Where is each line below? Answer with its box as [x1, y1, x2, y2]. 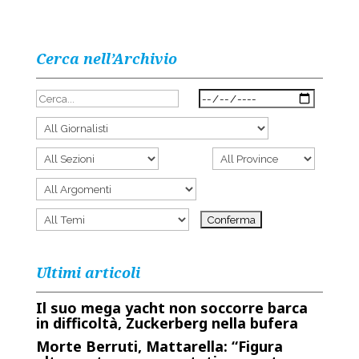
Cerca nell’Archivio [35, 49, 177, 68]
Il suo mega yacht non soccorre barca [35, 298, 308, 317]
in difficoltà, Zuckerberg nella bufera [35, 313, 298, 333]
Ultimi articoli [35, 263, 140, 282]
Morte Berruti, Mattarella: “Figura [35, 337, 283, 356]
